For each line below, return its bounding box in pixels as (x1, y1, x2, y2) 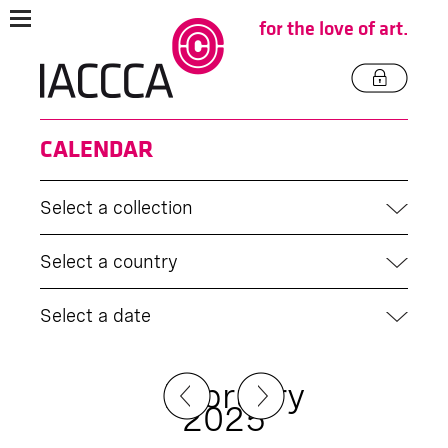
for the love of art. (259, 17, 408, 41)
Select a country (40, 251, 178, 272)
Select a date (40, 305, 151, 326)
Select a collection (40, 197, 193, 218)
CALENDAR (40, 135, 153, 165)
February (163, 375, 306, 416)
